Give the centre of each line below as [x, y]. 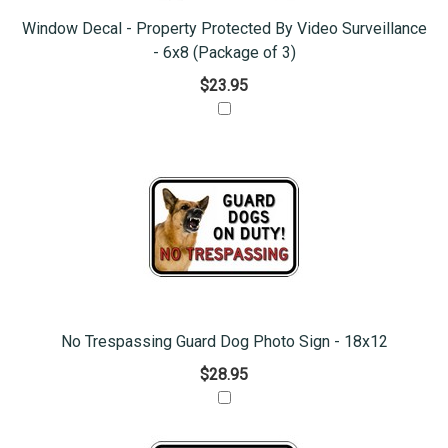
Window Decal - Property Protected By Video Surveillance [224, 29]
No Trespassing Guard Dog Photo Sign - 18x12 [224, 342]
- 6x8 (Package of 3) [224, 53]
